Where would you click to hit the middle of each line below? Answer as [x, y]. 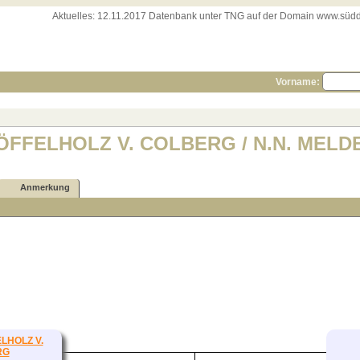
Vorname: [297, 82]
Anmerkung [45, 188]
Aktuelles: [74, 16]
